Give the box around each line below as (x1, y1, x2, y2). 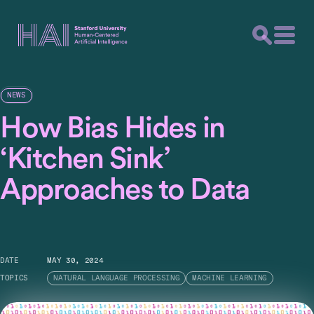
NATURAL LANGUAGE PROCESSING (53, 275, 180, 282)
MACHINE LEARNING (192, 275, 268, 282)
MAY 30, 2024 (47, 257, 104, 265)
